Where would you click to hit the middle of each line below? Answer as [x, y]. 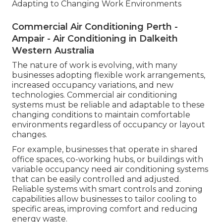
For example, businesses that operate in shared [105, 149]
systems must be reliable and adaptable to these [108, 105]
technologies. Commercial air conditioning [95, 95]
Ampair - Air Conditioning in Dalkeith [95, 38]
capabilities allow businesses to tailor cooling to [104, 199]
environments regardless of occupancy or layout [109, 124]
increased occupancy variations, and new [93, 85]
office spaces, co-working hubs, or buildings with [108, 159]
